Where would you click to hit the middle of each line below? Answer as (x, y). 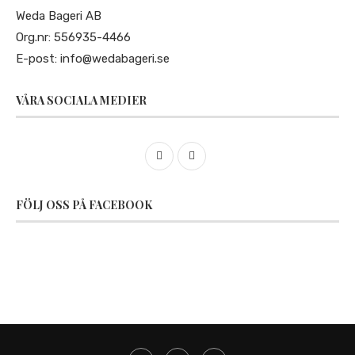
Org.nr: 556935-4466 (73, 37)
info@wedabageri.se (115, 58)
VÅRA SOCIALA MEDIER (81, 100)
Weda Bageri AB (59, 15)
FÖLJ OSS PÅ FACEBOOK (84, 204)
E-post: (38, 58)
